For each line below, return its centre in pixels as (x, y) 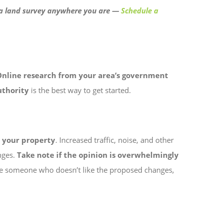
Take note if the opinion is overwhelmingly (98, 155)
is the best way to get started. (81, 90)
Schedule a (140, 11)
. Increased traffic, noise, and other (114, 140)
